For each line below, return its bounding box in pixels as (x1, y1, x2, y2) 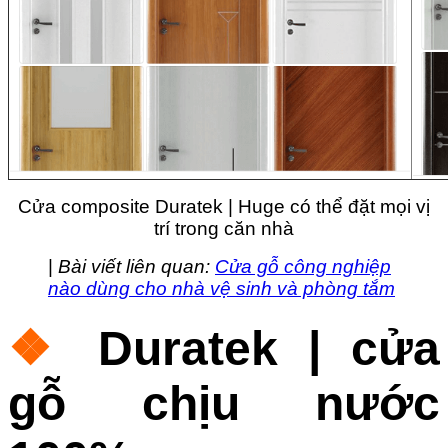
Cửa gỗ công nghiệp (215, 256, 391, 278)
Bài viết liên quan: (58, 256, 215, 278)
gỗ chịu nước (8, 377, 440, 431)
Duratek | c (98, 322, 378, 376)
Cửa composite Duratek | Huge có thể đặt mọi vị (18, 196, 430, 218)
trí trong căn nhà (154, 218, 294, 240)
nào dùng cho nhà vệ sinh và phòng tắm (48, 278, 395, 300)
